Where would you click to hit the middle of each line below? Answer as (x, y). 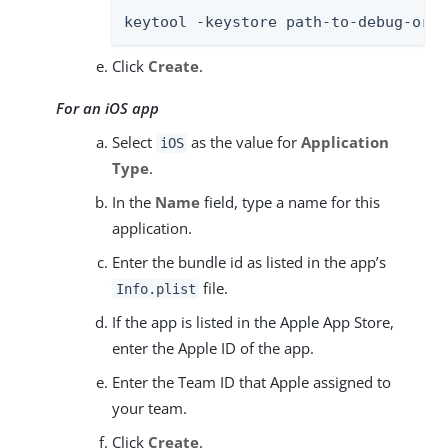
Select (134, 141)
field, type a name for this (290, 201)
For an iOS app (107, 107)
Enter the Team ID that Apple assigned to (251, 381)
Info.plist (155, 288)
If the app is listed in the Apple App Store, (253, 321)
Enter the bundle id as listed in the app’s (249, 261)
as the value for (244, 141)
